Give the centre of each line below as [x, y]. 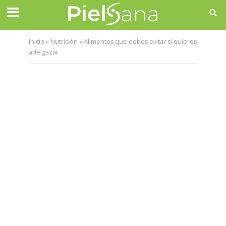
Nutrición [64, 42]
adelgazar [43, 52]
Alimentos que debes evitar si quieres [140, 42]
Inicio [36, 42]
